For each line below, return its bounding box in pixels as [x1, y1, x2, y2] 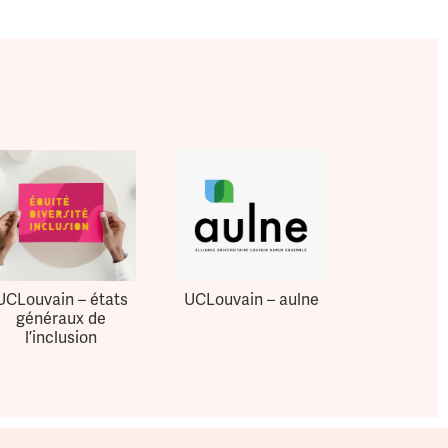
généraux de [16, 308, 106, 329]
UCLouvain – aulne [183, 289, 319, 310]
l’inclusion [25, 327, 97, 348]
